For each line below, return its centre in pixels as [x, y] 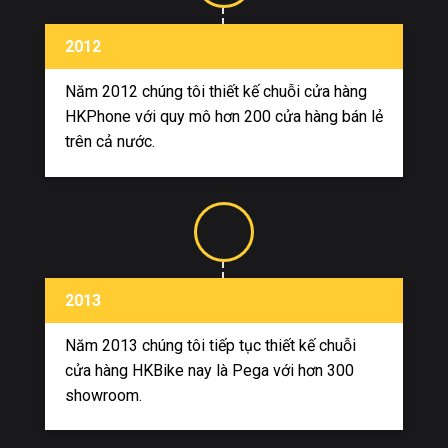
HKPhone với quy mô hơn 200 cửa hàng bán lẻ [224, 116]
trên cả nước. [112, 141]
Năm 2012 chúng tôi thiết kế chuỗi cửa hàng [216, 91]
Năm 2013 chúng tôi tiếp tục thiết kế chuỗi [210, 345]
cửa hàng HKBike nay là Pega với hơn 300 [209, 370]
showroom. [103, 395]
